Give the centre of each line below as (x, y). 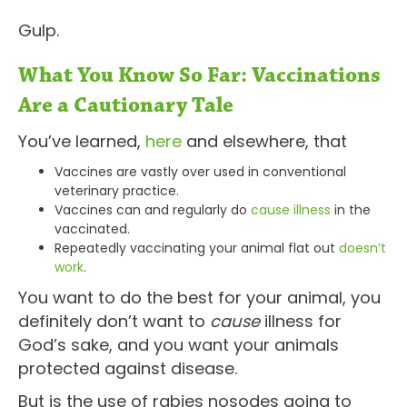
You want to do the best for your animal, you (199, 297)
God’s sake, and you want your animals (179, 344)
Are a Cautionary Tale (126, 105)
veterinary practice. (117, 190)
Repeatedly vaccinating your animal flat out (197, 248)
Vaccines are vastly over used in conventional (200, 171)
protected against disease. (128, 368)
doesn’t (362, 248)
